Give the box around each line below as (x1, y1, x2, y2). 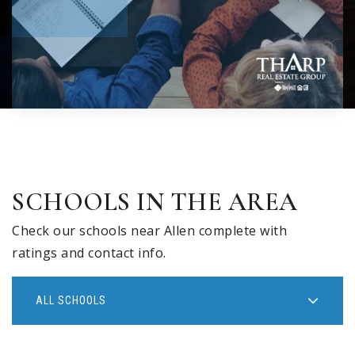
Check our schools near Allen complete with (12, 222, 287, 240)
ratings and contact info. (12, 244, 166, 262)
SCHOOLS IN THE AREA (12, 186, 298, 218)
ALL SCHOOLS (36, 294, 106, 307)
